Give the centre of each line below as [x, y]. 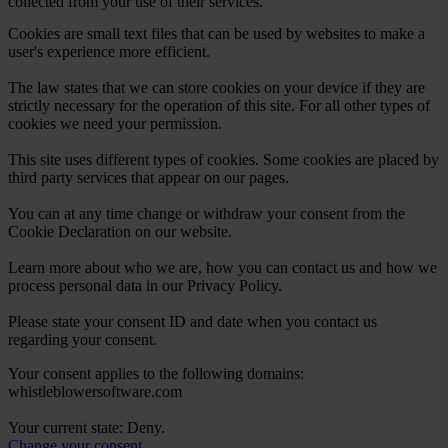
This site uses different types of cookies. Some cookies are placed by [223, 159]
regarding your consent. [82, 339]
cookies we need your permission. [115, 123]
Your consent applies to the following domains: [156, 373]
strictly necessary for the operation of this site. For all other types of [219, 105]
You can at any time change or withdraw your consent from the [206, 213]
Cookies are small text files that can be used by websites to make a [216, 33]
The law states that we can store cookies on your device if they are [216, 87]
